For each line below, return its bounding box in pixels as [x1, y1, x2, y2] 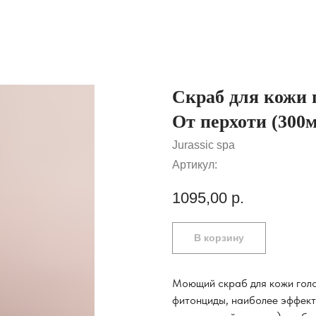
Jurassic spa [172, 139, 235, 151]
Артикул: [172, 159, 217, 171]
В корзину [194, 231, 244, 243]
